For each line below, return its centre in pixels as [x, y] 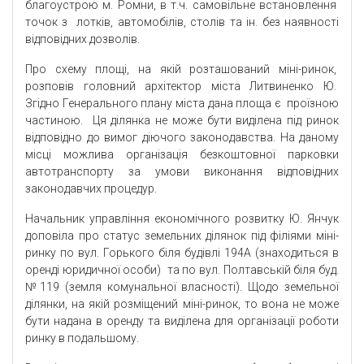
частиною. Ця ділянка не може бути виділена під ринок [182, 121]
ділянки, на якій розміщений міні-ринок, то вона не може [182, 304]
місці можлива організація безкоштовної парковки [182, 155]
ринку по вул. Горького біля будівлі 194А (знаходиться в [182, 253]
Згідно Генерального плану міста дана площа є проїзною [182, 104]
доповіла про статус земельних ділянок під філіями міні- [182, 236]
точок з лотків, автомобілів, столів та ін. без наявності [182, 22]
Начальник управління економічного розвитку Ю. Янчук [182, 219]
